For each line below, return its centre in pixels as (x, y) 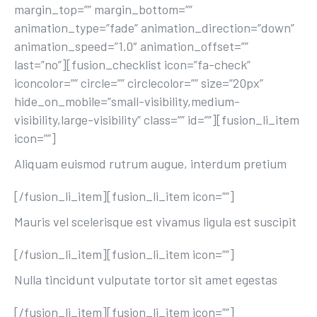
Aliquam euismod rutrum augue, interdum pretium (150, 163)
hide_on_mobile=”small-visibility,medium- (127, 101)
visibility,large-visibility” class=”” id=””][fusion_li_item (157, 120)
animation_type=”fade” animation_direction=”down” (154, 28)
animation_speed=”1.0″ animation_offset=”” (131, 46)
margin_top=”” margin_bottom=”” (103, 9)
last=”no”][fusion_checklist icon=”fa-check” (132, 64)
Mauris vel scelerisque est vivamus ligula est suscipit (155, 221)
